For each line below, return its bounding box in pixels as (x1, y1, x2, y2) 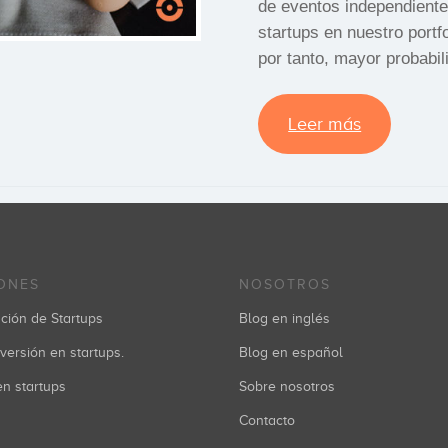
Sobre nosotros (239, 379, 335, 394)
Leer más (288, 114, 362, 134)
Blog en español (239, 345, 343, 360)
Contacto (239, 413, 295, 428)
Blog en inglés (239, 311, 330, 326)
